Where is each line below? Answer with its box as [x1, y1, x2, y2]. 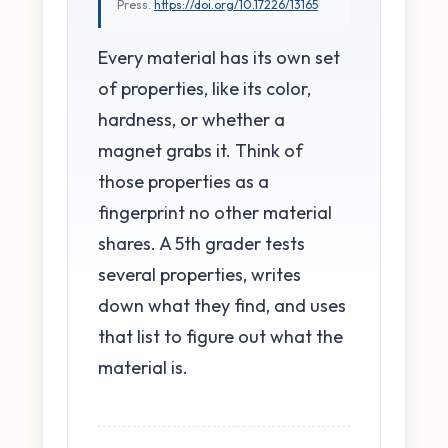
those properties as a [98, 169, 269, 193]
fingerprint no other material [98, 200, 332, 224]
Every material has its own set [98, 45, 340, 69]
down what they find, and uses [98, 293, 346, 317]
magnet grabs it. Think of [98, 138, 303, 162]
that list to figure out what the [98, 324, 343, 348]
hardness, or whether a [98, 107, 285, 131]
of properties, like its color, [98, 76, 311, 100]
